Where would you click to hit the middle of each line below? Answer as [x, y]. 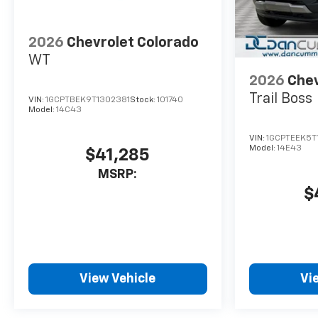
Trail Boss [280, 99]
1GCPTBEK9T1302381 [88, 100]
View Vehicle [118, 279]
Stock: [143, 100]
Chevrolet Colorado [133, 42]
